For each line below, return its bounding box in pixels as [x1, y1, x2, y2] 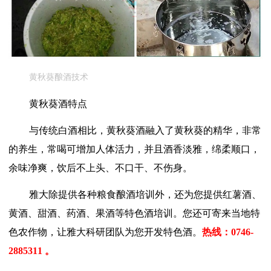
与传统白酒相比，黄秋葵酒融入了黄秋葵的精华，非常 [28, 125, 261, 136]
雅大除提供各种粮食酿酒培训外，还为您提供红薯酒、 [28, 189, 261, 200]
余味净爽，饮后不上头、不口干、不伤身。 [8, 163, 192, 174]
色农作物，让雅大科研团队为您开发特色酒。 [8, 227, 202, 238]
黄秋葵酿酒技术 [28, 73, 88, 82]
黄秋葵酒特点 [28, 99, 87, 109]
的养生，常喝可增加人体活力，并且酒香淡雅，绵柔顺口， [8, 144, 260, 155]
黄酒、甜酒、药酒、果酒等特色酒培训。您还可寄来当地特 [8, 208, 260, 219]
